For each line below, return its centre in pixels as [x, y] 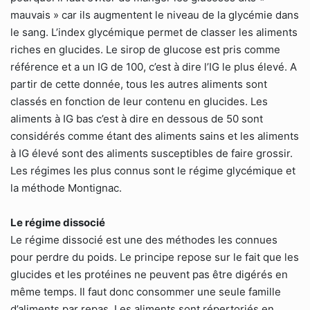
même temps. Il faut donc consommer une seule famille [146, 292]
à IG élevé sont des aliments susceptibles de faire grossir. [152, 153]
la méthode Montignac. [66, 188]
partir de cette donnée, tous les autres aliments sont [139, 84]
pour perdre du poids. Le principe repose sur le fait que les [155, 257]
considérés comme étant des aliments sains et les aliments [155, 136]
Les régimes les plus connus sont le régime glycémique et [153, 171]
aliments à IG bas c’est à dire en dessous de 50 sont [137, 119]
